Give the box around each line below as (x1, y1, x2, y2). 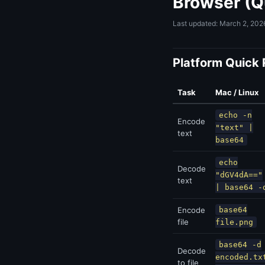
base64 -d (219, 240, 261, 249)
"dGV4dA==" (215, 170, 263, 179)
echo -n (219, 111, 252, 119)
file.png (215, 218, 253, 227)
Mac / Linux (215, 88, 258, 97)
